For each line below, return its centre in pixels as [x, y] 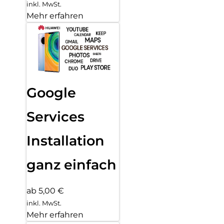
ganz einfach [71, 164]
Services [55, 116]
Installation [65, 140]
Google [51, 92]
